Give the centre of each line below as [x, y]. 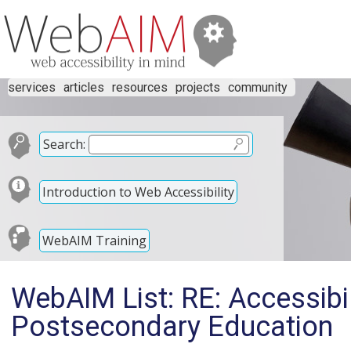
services [32, 87]
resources [140, 87]
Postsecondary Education [172, 327]
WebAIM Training [94, 240]
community [258, 87]
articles [84, 87]
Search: [64, 144]
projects [198, 87]
